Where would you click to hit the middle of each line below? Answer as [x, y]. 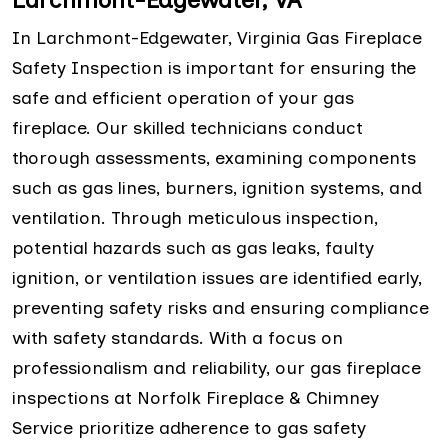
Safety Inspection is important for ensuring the [214, 67]
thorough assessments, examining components [214, 157]
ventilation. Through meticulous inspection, [195, 217]
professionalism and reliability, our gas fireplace [216, 367]
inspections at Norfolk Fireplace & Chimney [195, 397]
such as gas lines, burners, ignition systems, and [217, 187]
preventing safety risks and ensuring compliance [220, 307]
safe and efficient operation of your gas [183, 97]
